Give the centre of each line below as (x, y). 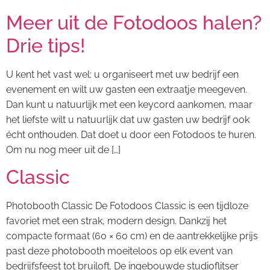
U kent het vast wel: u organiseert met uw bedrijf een (122, 74)
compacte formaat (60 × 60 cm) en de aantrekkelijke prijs (132, 236)
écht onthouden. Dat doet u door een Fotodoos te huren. (131, 134)
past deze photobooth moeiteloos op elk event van (119, 251)
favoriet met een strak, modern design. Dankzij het (116, 221)
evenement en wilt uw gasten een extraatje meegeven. (127, 89)
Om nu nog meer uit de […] (63, 149)
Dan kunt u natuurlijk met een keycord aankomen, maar (129, 104)
